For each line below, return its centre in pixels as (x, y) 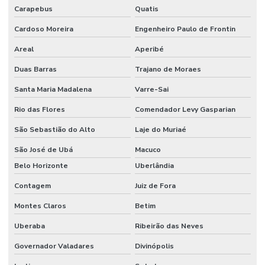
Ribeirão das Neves (169, 226)
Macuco (148, 150)
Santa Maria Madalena (53, 90)
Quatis (146, 9)
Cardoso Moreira (44, 29)
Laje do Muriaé (160, 130)
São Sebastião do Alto (55, 130)
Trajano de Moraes (168, 70)
